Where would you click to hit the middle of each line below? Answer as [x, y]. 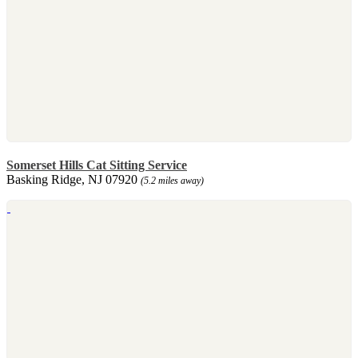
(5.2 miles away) [172, 180]
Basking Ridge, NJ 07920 [74, 179]
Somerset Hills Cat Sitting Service [97, 165]
